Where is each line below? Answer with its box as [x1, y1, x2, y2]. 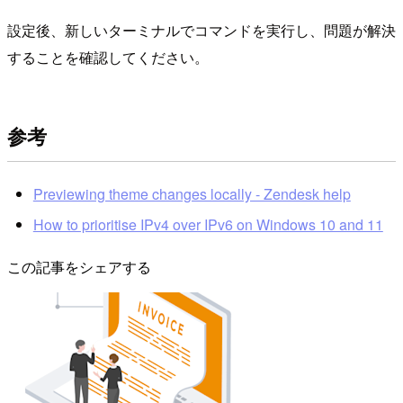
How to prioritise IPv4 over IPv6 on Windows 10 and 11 [32, 213, 383, 235]
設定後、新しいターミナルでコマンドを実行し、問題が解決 [7, 19, 396, 40]
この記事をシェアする [7, 255, 151, 277]
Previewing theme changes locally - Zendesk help [32, 184, 351, 205]
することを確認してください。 [7, 46, 209, 67]
